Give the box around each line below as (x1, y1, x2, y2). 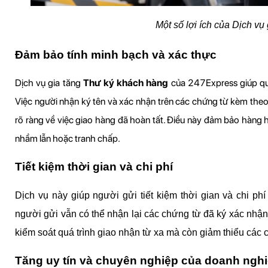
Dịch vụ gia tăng (15, 77, 83, 89)
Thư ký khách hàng (83, 77, 169, 89)
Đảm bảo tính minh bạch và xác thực (15, 48, 217, 61)
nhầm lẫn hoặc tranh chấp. (15, 132, 120, 144)
